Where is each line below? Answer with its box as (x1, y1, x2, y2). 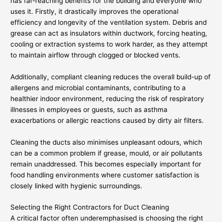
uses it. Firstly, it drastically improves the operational (10, 7, 179, 15)
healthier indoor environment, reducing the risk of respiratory (10, 94, 205, 103)
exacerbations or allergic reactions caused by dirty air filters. (10, 116, 204, 124)
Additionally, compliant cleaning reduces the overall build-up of (10, 72, 211, 81)
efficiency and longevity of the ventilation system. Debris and (10, 18, 207, 26)
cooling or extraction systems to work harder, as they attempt (10, 40, 208, 48)
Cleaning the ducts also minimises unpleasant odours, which (10, 138, 203, 146)
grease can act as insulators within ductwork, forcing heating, (10, 29, 208, 37)
